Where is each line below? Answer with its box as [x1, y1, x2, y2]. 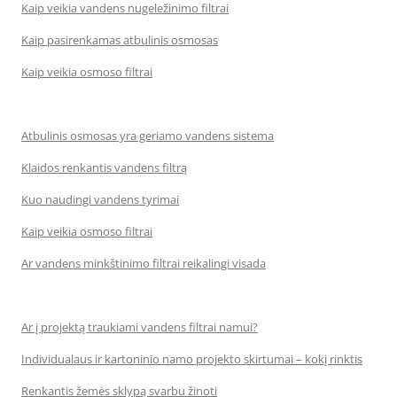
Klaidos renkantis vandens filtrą [21, 160, 187, 175]
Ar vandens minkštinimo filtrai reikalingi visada [21, 255, 266, 271]
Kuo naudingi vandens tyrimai [21, 191, 179, 207]
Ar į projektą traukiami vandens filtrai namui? [21, 319, 258, 335]
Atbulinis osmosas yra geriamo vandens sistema [21, 128, 274, 144]
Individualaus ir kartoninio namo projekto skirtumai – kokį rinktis [21, 351, 362, 367]
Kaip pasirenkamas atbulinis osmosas [21, 32, 218, 48]
